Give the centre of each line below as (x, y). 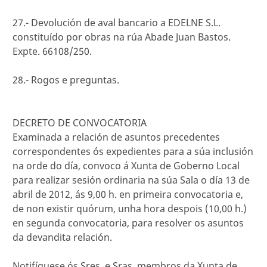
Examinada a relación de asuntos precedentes (116, 137)
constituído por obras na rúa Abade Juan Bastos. (122, 37)
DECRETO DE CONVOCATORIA (80, 123)
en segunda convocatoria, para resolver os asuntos (128, 223)
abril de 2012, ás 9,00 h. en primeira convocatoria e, (128, 194)
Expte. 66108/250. (52, 51)
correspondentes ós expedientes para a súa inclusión (133, 151)
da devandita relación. (62, 237)
